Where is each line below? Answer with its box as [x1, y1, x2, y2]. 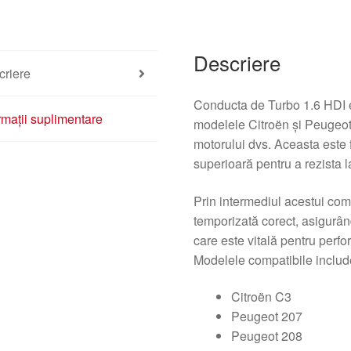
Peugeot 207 [231, 307, 303, 326]
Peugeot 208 [231, 327, 303, 346]
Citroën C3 [231, 288, 292, 306]
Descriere [194, 48, 281, 78]
